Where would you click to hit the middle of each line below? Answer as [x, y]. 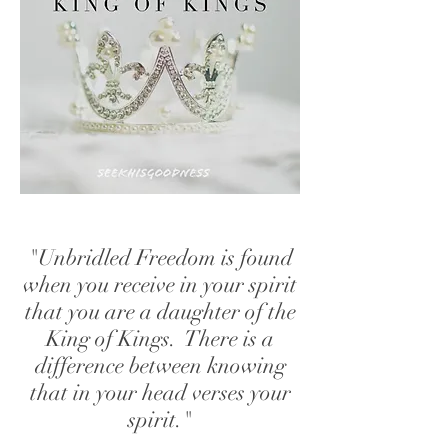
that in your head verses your [160, 392]
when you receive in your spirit [160, 284]
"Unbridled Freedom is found [160, 257]
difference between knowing [160, 365]
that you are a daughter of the [160, 311]
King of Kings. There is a [160, 338]
